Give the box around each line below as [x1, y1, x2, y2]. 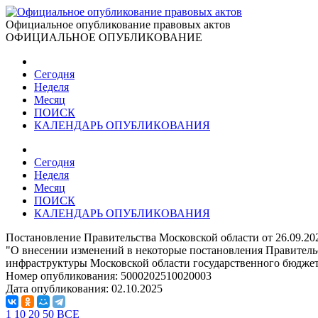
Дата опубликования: [6, 283, 111, 295]
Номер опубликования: [6, 270, 121, 282]
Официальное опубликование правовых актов [6, 18, 231, 31]
